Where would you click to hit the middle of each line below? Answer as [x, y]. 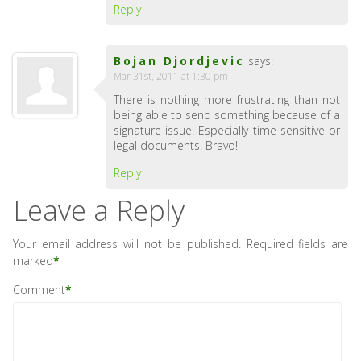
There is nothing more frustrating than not [227, 100]
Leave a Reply [98, 210]
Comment [39, 290]
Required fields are [297, 244]
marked [33, 261]
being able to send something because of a [227, 115]
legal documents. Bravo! [175, 145]
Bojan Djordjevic [179, 61]
